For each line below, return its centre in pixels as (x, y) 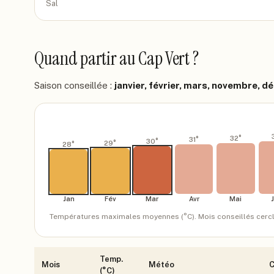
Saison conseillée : (73, 85)
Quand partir (77, 58)
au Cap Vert (154, 58)
